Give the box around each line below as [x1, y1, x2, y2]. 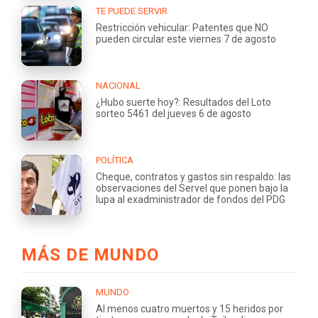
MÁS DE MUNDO [21, 244, 159, 265]
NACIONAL [96, 79, 141, 91]
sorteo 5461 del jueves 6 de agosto [96, 107, 251, 119]
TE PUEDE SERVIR [96, 5, 168, 16]
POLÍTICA [96, 154, 133, 165]
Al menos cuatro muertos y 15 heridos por [96, 302, 283, 314]
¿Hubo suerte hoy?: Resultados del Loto [96, 96, 271, 108]
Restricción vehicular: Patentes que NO [96, 21, 268, 33]
